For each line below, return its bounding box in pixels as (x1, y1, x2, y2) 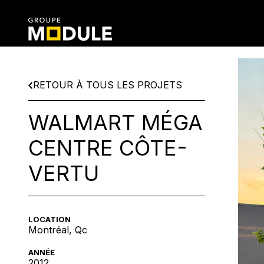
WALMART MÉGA (28, 110, 203, 136)
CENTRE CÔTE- (28, 135, 187, 161)
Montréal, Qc (28, 224, 87, 236)
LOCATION (28, 214, 71, 224)
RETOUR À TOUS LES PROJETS (33, 79, 182, 91)
